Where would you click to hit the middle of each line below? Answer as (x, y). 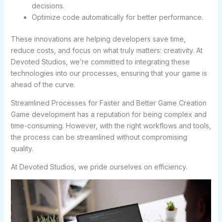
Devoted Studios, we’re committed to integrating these (100, 61)
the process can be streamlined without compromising (99, 137)
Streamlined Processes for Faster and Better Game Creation (109, 103)
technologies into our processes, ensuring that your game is (109, 73)
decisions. (48, 5)
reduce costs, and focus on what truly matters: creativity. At (107, 50)
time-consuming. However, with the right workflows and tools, (111, 125)
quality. (22, 148)
